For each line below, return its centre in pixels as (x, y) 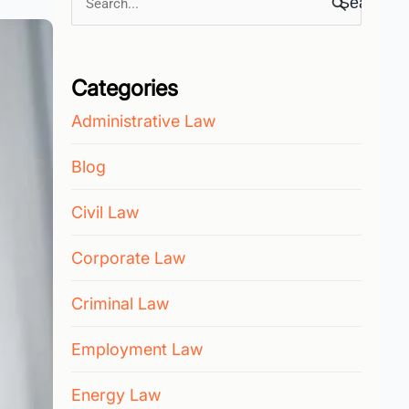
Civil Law (105, 212)
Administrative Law (143, 121)
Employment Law (136, 349)
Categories (124, 88)
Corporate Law (128, 257)
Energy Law (115, 394)
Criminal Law (120, 303)
